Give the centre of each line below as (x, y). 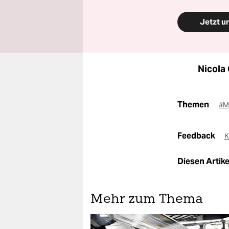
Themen (193, 104)
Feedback (197, 135)
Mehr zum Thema (147, 199)
